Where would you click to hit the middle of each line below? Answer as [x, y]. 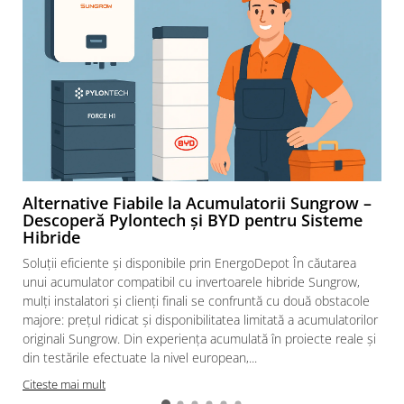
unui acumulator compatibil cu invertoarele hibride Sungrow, [191, 282]
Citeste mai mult [64, 384]
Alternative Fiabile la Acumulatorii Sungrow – [197, 203]
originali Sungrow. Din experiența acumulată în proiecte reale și [199, 339]
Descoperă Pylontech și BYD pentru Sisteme [193, 220]
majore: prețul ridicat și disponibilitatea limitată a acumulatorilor [200, 320]
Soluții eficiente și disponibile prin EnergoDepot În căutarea [189, 263]
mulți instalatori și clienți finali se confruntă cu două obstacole [196, 301]
